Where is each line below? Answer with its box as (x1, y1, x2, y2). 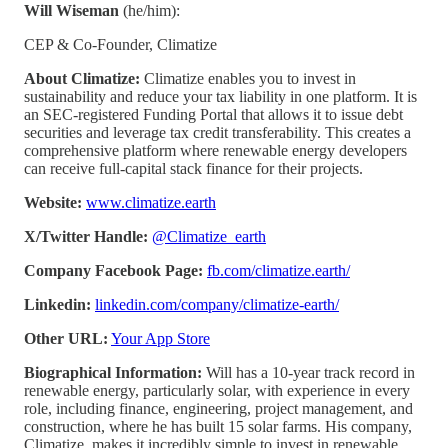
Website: (24, 194, 82, 212)
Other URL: (24, 330, 108, 348)
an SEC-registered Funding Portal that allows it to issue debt (24, 106, 403, 124)
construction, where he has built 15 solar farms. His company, (24, 418, 412, 436)
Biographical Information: (24, 364, 202, 382)
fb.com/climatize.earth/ (207, 262, 350, 280)
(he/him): (123, 2, 180, 20)
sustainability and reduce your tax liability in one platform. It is (24, 88, 417, 106)
